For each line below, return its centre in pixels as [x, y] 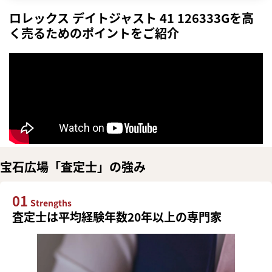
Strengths [51, 203]
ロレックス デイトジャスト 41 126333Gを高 [131, 18]
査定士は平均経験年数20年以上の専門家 [117, 217]
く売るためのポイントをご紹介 [94, 33]
